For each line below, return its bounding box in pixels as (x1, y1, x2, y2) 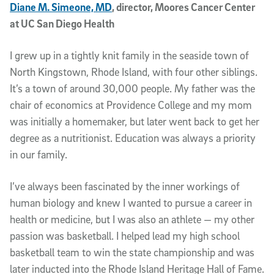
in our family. (10, 147, 67, 161)
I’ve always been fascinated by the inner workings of (10, 179, 240, 193)
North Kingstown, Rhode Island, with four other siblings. (10, 65, 257, 78)
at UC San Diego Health (10, 17, 114, 30)
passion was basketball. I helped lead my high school (10, 229, 240, 242)
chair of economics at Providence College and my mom (10, 98, 252, 111)
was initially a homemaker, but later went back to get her (10, 114, 259, 128)
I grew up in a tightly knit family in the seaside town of (10, 48, 249, 62)
